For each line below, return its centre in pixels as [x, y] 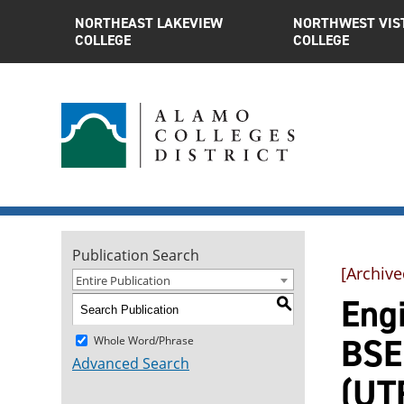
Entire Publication [123, 280]
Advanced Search [131, 363]
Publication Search [136, 255]
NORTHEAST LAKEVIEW [149, 23]
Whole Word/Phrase [144, 340]
